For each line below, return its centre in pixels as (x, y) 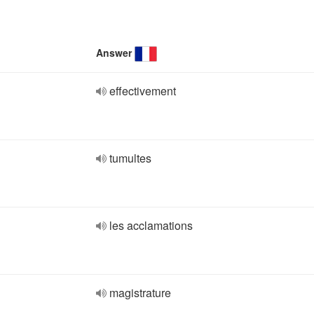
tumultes (130, 158)
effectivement (143, 91)
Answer (114, 53)
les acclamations (151, 225)
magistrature (140, 293)
